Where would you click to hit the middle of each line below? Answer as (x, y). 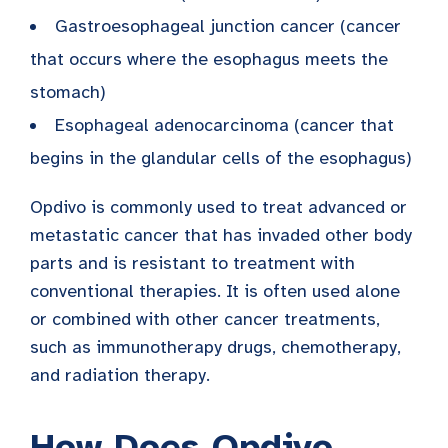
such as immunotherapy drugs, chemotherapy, (215, 346)
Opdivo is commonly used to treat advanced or (218, 206)
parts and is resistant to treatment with (192, 262)
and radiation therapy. (122, 374)
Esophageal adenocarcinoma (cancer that (224, 124)
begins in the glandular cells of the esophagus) (221, 157)
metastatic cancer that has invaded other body (221, 234)
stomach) (68, 91)
